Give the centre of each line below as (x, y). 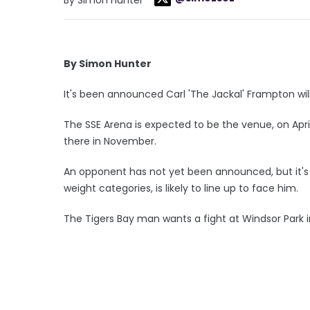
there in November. (110, 141)
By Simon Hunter (108, 63)
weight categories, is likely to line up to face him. (181, 188)
